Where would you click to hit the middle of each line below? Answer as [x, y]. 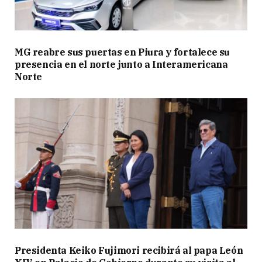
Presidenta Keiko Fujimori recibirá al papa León [129, 251]
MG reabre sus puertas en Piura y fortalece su [123, 52]
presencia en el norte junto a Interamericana [121, 64]
